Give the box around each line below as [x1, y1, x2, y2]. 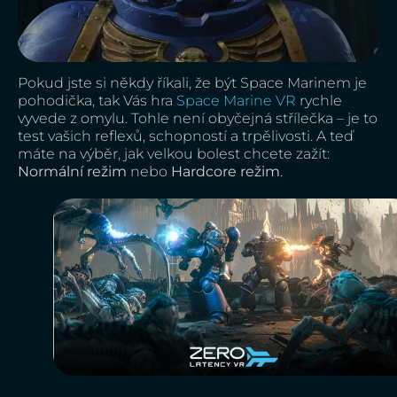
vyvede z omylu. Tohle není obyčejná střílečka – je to [18, 110, 378, 127]
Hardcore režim [171, 163, 280, 180]
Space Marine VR [176, 92, 296, 109]
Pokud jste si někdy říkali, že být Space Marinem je [18, 74, 367, 91]
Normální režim [18, 163, 127, 180]
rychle [296, 92, 342, 109]
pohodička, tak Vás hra [18, 92, 176, 109]
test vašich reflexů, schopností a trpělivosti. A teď [18, 128, 354, 144]
